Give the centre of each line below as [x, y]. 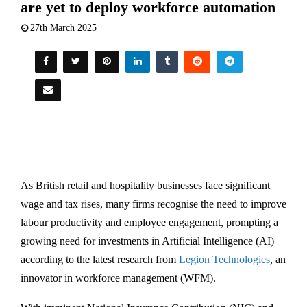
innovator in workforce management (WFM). [118, 278]
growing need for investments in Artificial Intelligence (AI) [147, 241]
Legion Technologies [224, 259]
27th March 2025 [63, 27]
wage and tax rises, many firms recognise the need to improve [153, 204]
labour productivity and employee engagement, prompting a [149, 222]
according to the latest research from [100, 259]
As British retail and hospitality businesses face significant [145, 185]
